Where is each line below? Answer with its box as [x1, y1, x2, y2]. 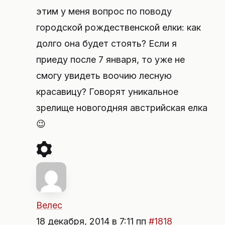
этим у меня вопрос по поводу [36, 6, 172, 17]
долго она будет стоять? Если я [36, 38, 177, 49]
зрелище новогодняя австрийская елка [36, 102, 207, 113]
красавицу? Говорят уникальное [36, 86, 178, 97]
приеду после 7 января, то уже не [36, 54, 185, 65]
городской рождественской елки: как [36, 22, 201, 33]
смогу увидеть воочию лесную [36, 70, 172, 81]
